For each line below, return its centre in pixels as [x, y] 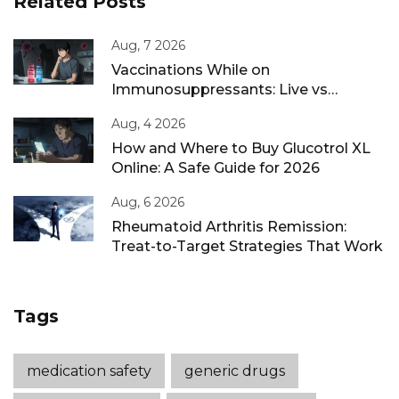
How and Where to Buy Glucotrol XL [241, 149]
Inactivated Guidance [188, 110]
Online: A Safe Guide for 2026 [216, 168]
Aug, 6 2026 [148, 203]
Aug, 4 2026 [148, 124]
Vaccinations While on [191, 70]
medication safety [89, 371]
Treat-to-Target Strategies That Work [248, 247]
